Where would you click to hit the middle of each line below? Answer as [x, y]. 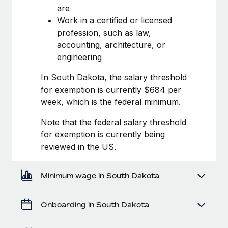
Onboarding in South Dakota [95, 204]
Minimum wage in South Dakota [100, 175]
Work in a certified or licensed [115, 20]
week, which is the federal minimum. [111, 102]
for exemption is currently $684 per [111, 89]
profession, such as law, [104, 32]
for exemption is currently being [103, 134]
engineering [79, 57]
